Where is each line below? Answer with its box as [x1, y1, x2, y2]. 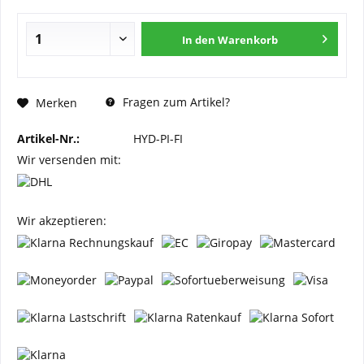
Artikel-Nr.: [17, 131, 80, 146]
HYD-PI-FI [133, 131, 183, 146]
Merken [36, 94, 77, 110]
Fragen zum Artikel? [119, 94, 230, 110]
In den [182, 32, 216, 47]
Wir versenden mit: [17, 152, 121, 167]
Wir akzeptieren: [17, 213, 106, 228]
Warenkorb [218, 32, 279, 47]
